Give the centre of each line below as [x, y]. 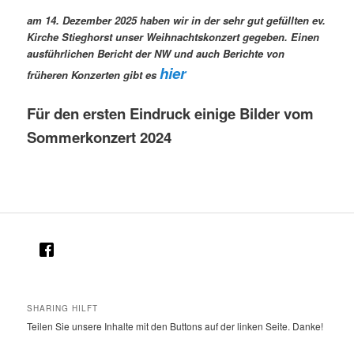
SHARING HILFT [63, 309]
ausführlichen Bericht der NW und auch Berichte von [156, 53]
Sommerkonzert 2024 [100, 137]
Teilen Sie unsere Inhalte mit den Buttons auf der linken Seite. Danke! [175, 326]
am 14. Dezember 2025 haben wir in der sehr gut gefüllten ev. [177, 20]
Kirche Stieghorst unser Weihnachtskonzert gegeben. [159, 36]
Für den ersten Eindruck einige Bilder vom [171, 113]
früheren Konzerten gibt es [94, 74]
